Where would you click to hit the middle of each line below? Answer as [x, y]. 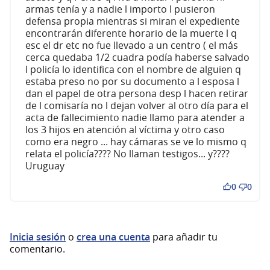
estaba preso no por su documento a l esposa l [132, 81]
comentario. [37, 249]
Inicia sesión [38, 237]
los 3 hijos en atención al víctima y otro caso [125, 129]
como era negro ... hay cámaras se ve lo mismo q [136, 141]
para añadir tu [184, 237]
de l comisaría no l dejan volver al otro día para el [137, 105]
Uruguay [45, 165]
